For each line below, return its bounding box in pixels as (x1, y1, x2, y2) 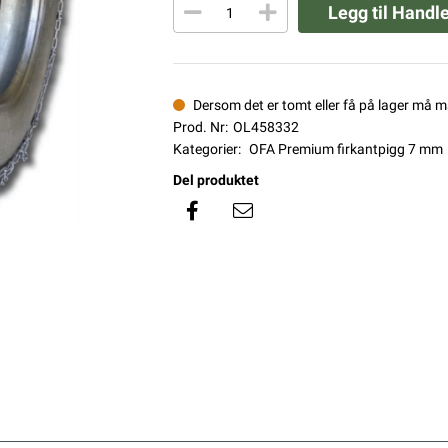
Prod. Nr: (172, 119, 228, 135)
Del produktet (172, 172, 259, 188)
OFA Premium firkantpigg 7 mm (248, 141, 443, 157)
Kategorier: (172, 141, 241, 157)
